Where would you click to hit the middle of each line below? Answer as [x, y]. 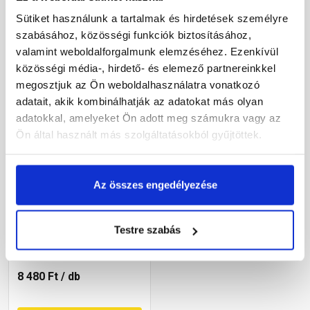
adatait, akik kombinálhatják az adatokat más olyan [139, 101]
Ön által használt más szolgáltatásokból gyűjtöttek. [139, 134]
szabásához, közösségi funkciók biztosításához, [134, 35]
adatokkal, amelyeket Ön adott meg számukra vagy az [148, 118]
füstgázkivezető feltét [67, 199]
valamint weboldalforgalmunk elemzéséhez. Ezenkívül [147, 51]
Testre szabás [147, 230]
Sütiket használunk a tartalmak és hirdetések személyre [152, 18]
